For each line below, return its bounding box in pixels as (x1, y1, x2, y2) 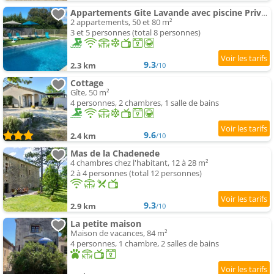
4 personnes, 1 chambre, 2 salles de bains (70, 238, 219, 250)
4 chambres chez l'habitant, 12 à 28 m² (70, 157, 209, 169)
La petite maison (70, 218, 141, 230)
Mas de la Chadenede (70, 147, 160, 160)
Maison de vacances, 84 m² (70, 228, 168, 239)
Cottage (70, 77, 103, 89)
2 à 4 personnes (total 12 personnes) (70, 168, 202, 179)
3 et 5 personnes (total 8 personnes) (70, 27, 201, 39)
